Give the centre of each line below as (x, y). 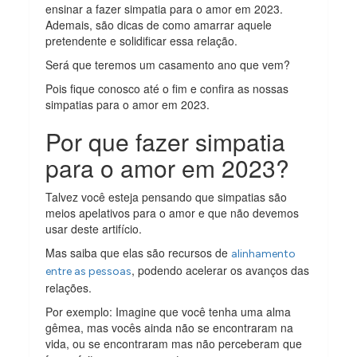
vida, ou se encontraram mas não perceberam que (174, 343)
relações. (69, 287)
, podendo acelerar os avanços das (221, 270)
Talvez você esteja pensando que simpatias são (167, 196)
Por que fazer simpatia (166, 141)
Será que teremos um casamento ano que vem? (168, 64)
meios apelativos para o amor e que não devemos (173, 212)
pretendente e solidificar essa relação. (142, 40)
